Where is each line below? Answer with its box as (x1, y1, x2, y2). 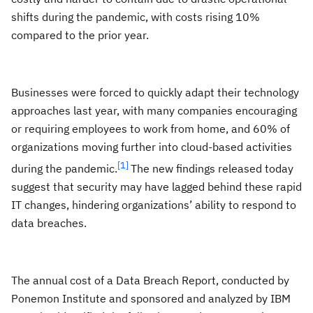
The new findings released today (131, 161, 293, 176)
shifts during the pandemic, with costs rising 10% (11, 10, 260, 24)
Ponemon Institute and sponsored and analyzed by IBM (11, 291, 291, 306)
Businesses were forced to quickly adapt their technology (11, 85, 299, 99)
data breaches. (11, 216, 95, 231)
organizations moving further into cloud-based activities (11, 140, 292, 154)
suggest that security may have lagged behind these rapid (11, 180, 302, 194)
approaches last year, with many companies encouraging (11, 103, 297, 117)
